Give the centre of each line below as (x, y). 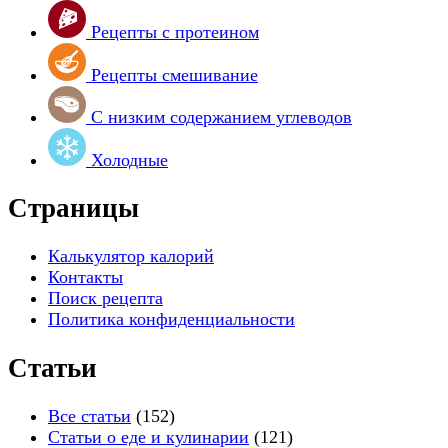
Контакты (85, 277)
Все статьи (89, 416)
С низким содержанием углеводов (221, 116)
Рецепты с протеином (175, 31)
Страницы (73, 207)
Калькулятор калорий (131, 256)
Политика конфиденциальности (171, 319)
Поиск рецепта (105, 298)
